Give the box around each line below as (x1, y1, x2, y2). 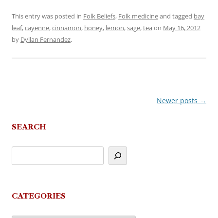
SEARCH (12, 122, 46, 132)
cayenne (25, 23, 49, 33)
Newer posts (157, 96, 200, 106)
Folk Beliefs (83, 12, 115, 21)
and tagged (158, 12, 194, 21)
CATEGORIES (12, 191, 66, 201)
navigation (12, 110, 46, 119)
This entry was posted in (12, 12, 83, 21)
